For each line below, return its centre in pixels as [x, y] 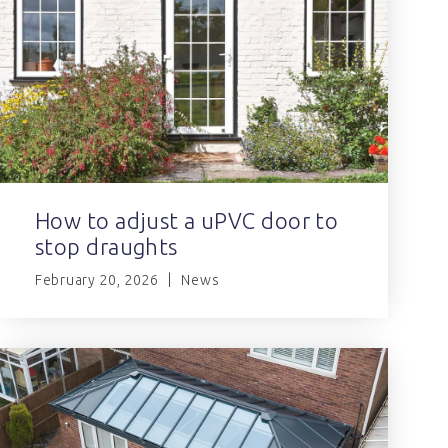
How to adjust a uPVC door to [187, 221]
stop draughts [106, 247]
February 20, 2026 [97, 280]
